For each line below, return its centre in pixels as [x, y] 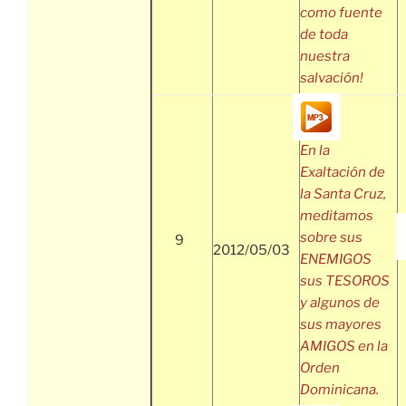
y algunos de [340, 303]
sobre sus [331, 238]
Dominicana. [339, 390]
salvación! [332, 78]
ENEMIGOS [336, 260]
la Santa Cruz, [343, 194]
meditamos [337, 216]
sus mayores [341, 325]
